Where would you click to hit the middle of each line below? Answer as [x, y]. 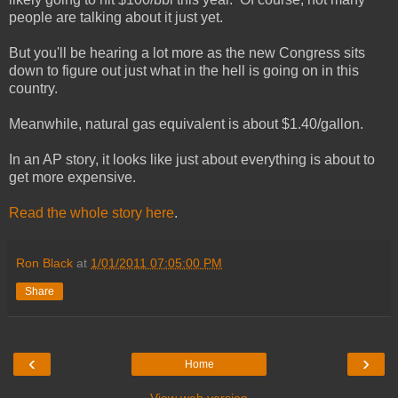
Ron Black [44, 263]
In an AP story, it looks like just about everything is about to [192, 159]
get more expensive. [72, 177]
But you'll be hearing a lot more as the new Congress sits [187, 52]
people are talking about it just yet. [118, 17]
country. [33, 88]
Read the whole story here [92, 212]
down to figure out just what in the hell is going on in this [184, 70]
